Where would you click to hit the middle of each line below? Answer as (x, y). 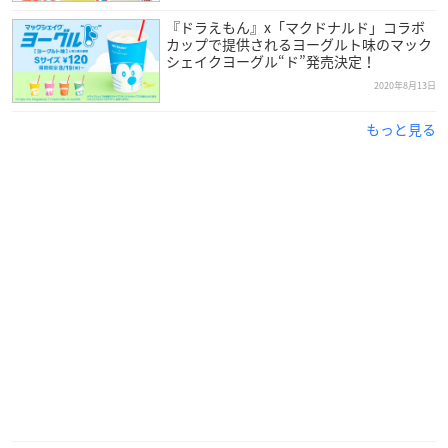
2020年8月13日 (405, 85)
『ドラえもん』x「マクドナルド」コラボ (295, 26)
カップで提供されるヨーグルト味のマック (298, 43)
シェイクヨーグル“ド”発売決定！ (270, 60)
